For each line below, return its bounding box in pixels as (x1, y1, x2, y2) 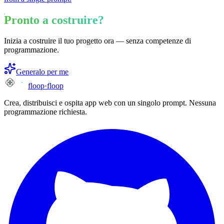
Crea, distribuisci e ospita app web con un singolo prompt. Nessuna (4, 98, 216, 107)
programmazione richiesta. (4, 107, 87, 116)
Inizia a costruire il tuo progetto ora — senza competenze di (4, 36, 191, 45)
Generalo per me (16, 67, 68, 76)
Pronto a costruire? (4, 13, 104, 26)
